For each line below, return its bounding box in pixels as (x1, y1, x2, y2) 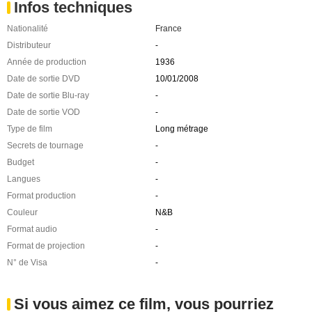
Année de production (7, 56, 86, 67)
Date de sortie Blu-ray (7, 90, 89, 100)
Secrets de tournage (7, 140, 84, 150)
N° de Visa (7, 257, 47, 267)
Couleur (7, 207, 38, 217)
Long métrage (155, 123, 208, 134)
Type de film (7, 123, 52, 134)
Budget (7, 157, 34, 167)
